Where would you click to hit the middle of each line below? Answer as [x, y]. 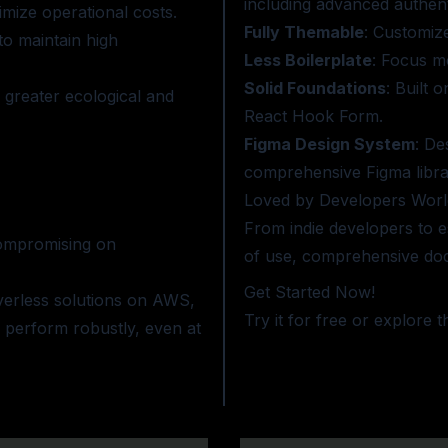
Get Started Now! [309, 292]
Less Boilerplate [307, 60]
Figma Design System [329, 144]
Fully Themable [303, 32]
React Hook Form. [313, 116]
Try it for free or [308, 320]
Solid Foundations [314, 88]
